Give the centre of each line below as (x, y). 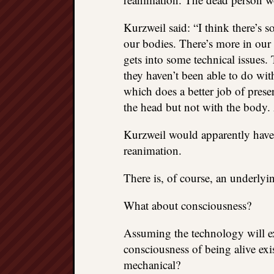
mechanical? (152, 265)
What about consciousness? (187, 205)
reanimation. (153, 150)
